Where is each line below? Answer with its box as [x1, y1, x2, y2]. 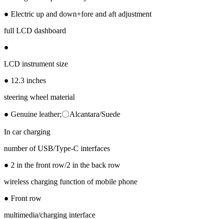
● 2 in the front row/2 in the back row [4, 160, 120, 169]
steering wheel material [4, 92, 75, 101]
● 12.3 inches [4, 76, 46, 85]
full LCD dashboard [4, 26, 66, 35]
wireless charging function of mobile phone [4, 177, 137, 186]
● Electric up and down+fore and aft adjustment [4, 9, 152, 18]
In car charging [4, 127, 50, 136]
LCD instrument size [4, 59, 68, 68]
